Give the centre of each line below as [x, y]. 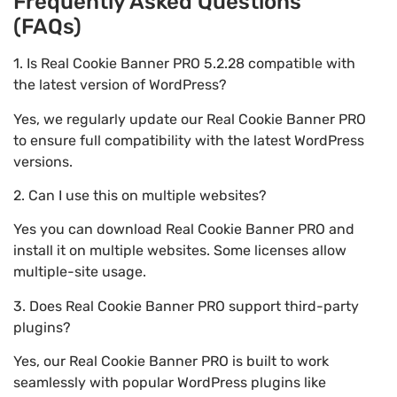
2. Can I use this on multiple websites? [140, 196]
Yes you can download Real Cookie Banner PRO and [184, 230]
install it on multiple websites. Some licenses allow [180, 251]
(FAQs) [47, 27]
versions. [43, 161]
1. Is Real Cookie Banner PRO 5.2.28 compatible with [184, 64]
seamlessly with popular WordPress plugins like [170, 383]
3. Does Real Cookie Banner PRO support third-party [186, 306]
